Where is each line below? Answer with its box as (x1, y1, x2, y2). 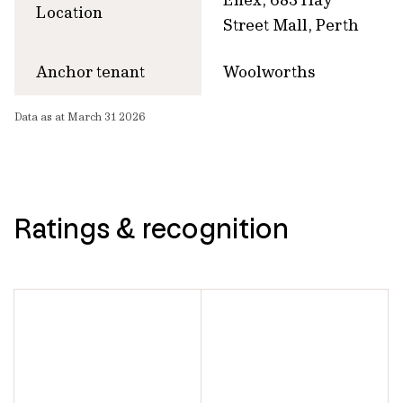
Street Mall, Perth (223, 13, 359, 35)
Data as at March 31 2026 (14, 109, 146, 123)
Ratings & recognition (14, 210, 289, 246)
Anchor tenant (36, 60, 145, 82)
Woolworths (223, 60, 316, 82)
